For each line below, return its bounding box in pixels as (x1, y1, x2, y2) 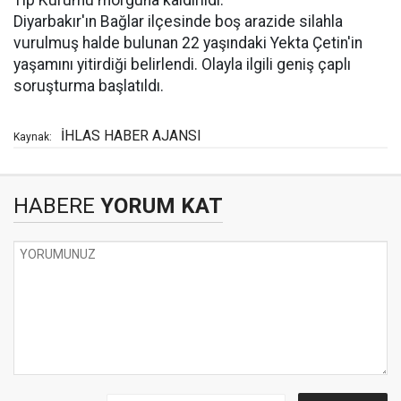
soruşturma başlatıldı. (13, 77, 164, 95)
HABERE (13, 193, 95, 218)
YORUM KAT (95, 193, 223, 218)
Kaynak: (13, 131, 52, 143)
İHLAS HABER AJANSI (61, 127, 201, 144)
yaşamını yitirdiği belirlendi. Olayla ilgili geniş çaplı (13, 55, 351, 73)
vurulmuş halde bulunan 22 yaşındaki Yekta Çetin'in (13, 34, 363, 52)
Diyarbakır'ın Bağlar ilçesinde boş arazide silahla (13, 13, 343, 30)
